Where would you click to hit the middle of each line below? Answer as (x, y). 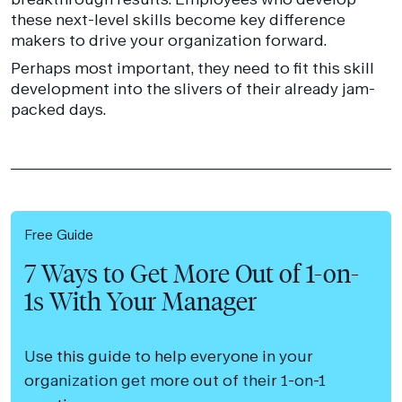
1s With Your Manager (141, 302)
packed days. (58, 109)
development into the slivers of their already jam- (192, 88)
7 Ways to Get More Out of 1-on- (192, 274)
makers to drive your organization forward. (168, 40)
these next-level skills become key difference (178, 20)
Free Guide (59, 234)
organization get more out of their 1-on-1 (175, 380)
